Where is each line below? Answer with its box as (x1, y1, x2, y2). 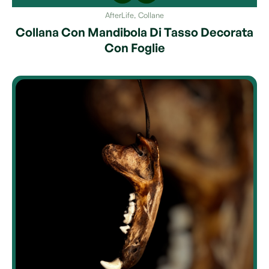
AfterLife (105, 10, 134, 20)
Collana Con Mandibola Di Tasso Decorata (16, 25, 253, 40)
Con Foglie (104, 40, 165, 55)
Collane (138, 10, 164, 20)
